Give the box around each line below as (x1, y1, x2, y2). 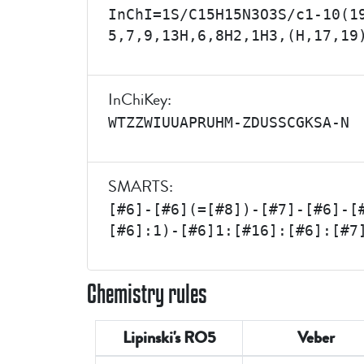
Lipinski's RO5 (122, 327, 216, 349)
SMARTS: (108, 175, 173, 198)
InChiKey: (108, 88, 171, 111)
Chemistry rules (87, 277, 207, 309)
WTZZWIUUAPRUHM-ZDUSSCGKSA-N (108, 115, 349, 131)
